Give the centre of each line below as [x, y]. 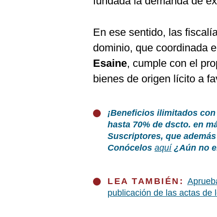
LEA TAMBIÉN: [147, 181]
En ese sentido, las [138, 32]
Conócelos [131, 148]
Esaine [110, 63]
